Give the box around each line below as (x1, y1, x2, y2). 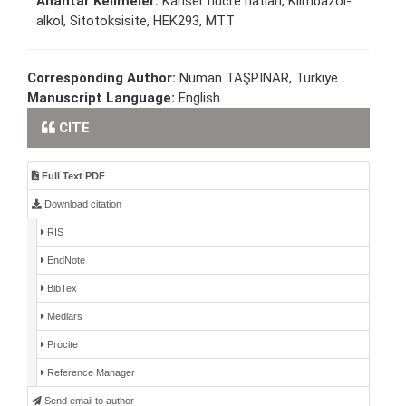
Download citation (42, 198, 121, 209)
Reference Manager (44, 366, 135, 378)
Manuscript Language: (27, 89, 179, 106)
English (179, 89, 220, 106)
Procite (44, 338, 78, 350)
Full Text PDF (39, 169, 105, 181)
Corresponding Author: (27, 69, 179, 86)
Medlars (44, 310, 82, 322)
